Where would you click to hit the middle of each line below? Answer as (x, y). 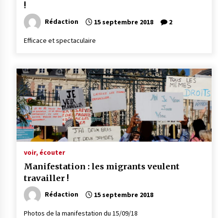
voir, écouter (44, 153)
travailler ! (46, 178)
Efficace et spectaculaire (60, 41)
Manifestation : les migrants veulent (101, 167)
